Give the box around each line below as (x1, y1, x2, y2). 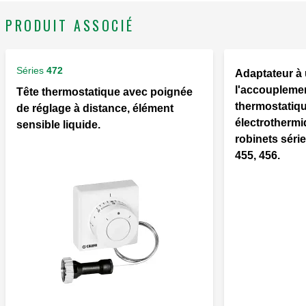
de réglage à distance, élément (16, 102, 173, 115)
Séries (16, 65, 44, 76)
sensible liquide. (16, 119, 100, 131)
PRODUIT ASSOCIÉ (5, 15, 135, 36)
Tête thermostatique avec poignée (16, 86, 193, 98)
